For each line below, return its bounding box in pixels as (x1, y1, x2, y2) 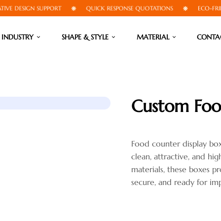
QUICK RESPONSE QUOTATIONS (67, 4, 154, 12)
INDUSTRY (1, 32, 34, 41)
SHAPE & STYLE (61, 32, 109, 41)
